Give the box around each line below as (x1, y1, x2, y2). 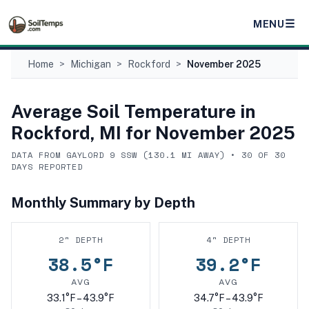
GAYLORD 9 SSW (66, 149, 138, 161)
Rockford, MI (11, 122, 121, 143)
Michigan (70, 59, 111, 70)
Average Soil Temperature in (11, 101, 255, 122)
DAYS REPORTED (11, 161, 83, 172)
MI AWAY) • (175, 149, 242, 161)
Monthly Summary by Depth (11, 195, 195, 211)
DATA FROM (11, 149, 66, 161)
